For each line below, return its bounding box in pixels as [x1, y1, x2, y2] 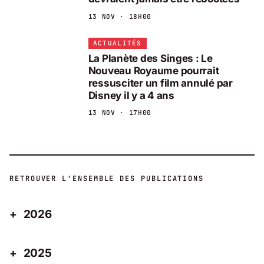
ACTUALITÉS [93, 39, 142, 48]
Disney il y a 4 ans [88, 89, 174, 101]
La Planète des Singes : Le [88, 52, 213, 64]
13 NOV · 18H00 [88, 12, 151, 21]
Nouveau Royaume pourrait [88, 64, 219, 77]
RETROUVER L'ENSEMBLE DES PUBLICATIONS [9, 174, 204, 184]
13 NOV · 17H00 [88, 108, 151, 117]
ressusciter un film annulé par [88, 77, 233, 89]
